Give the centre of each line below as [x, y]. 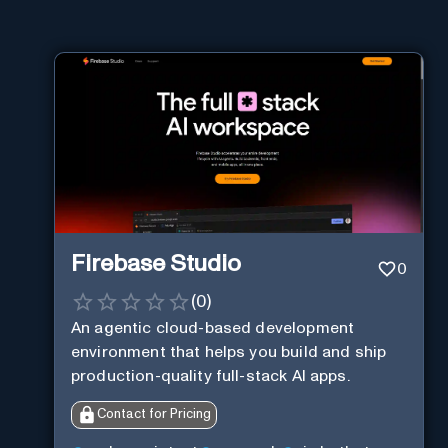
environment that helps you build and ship [229, 352]
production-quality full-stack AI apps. [210, 376]
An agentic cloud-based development [213, 328]
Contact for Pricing [154, 415]
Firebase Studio [156, 263]
